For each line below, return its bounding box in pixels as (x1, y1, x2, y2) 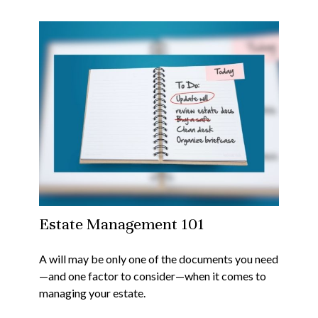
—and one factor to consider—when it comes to (39, 268, 266, 283)
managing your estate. (39, 285, 146, 300)
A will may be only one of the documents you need (39, 251, 278, 265)
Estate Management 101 (39, 214, 204, 234)
